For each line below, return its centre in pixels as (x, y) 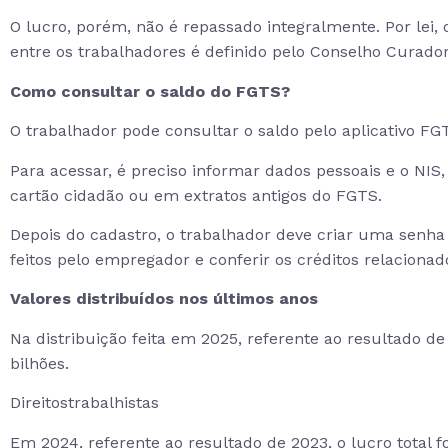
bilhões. (42, 363)
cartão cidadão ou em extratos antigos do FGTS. (196, 195)
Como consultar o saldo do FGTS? (150, 91)
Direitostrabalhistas (84, 403)
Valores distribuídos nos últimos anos (164, 299)
